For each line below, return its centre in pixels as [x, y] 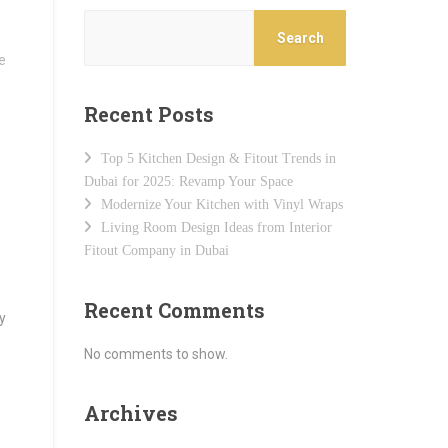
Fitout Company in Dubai [156, 250]
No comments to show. [155, 354]
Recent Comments [174, 310]
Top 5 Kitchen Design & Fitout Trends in [218, 158]
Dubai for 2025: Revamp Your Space [188, 181]
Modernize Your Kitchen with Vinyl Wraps [221, 204]
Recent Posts [148, 114]
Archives [130, 413]
